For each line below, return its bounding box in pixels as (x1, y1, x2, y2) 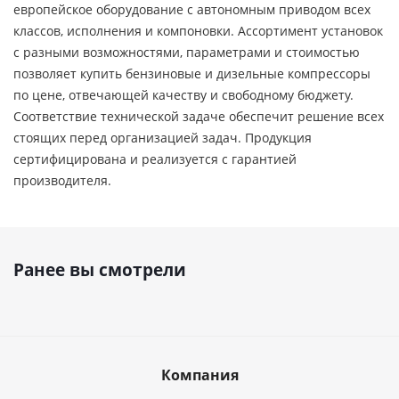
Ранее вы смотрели (13, 258, 186, 281)
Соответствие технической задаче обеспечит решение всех (13, 108, 384, 125)
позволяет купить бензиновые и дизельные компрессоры (13, 65, 370, 82)
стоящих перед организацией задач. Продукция (13, 129, 312, 146)
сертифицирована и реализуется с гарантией (13, 151, 297, 167)
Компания (160, 365, 239, 385)
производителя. (13, 172, 111, 189)
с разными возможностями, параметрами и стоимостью (13, 44, 360, 61)
